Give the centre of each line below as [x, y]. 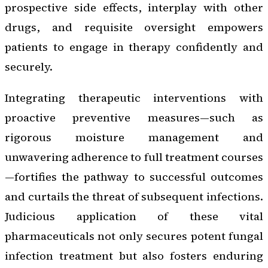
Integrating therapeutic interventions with [134, 98]
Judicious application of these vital [134, 216]
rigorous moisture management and [134, 137]
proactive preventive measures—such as [134, 117]
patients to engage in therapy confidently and [134, 47]
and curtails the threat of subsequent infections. [134, 196]
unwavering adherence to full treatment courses [134, 157]
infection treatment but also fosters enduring [134, 255]
